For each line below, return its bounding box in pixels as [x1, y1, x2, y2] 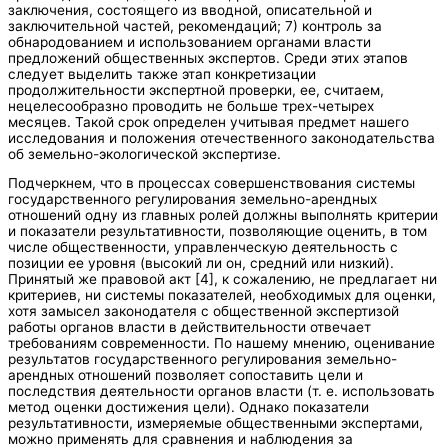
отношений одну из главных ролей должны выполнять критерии [8, 207, 438, 224]
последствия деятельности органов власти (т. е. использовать [8, 383, 435, 400]
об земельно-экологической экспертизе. [8, 145, 281, 162]
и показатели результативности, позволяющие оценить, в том [8, 223, 427, 240]
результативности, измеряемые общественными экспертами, [8, 415, 423, 432]
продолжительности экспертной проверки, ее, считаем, [8, 81, 384, 98]
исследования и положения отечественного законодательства [8, 129, 435, 146]
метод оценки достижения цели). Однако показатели [8, 399, 369, 416]
